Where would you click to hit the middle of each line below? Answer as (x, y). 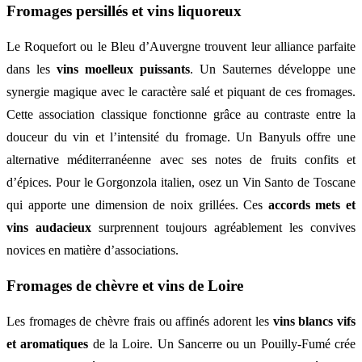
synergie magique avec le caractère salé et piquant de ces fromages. (181, 92)
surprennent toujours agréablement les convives (223, 228)
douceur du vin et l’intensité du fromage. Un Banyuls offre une (181, 137)
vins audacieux (49, 228)
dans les (32, 69)
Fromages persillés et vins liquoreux (124, 11)
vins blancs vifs (314, 321)
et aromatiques (48, 343)
